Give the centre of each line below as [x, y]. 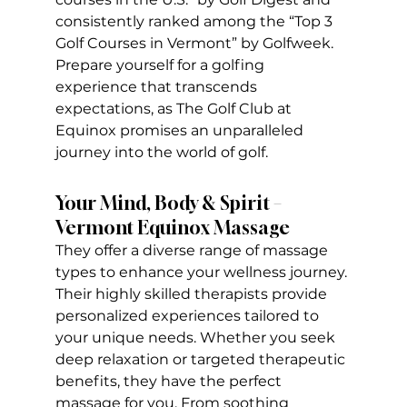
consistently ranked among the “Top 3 [195, 22]
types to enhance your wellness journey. [203, 273]
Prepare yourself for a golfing [161, 65]
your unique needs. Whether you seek [197, 338]
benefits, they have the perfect [170, 382]
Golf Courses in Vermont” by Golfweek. [196, 44]
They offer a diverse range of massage [193, 251]
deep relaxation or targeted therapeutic [202, 360]
